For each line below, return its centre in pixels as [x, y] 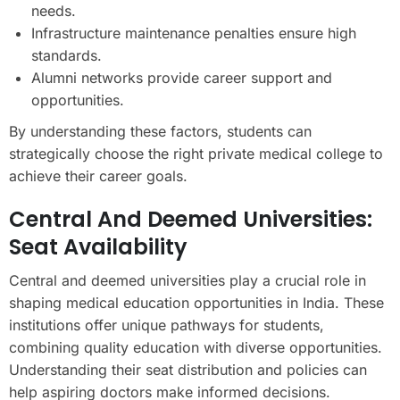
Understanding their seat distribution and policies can [188, 369]
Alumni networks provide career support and [182, 77]
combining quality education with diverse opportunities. [196, 347]
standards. [67, 55]
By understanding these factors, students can [160, 131]
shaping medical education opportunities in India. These [196, 302]
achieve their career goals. [98, 175]
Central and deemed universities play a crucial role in [187, 280]
